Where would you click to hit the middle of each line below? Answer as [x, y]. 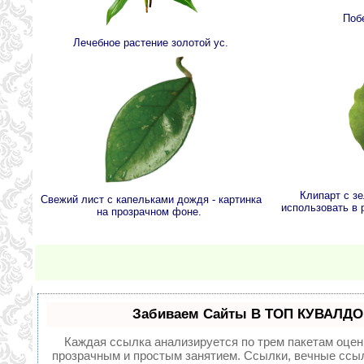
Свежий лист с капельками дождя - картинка [151, 200]
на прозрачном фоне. [151, 212]
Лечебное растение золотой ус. [151, 43]
